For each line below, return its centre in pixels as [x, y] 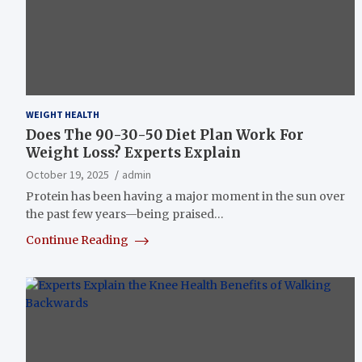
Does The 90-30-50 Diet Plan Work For [165, 135]
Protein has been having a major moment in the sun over [185, 196]
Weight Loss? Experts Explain [133, 152]
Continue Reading [78, 240]
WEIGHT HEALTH [63, 114]
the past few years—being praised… [125, 214]
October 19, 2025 [67, 174]
